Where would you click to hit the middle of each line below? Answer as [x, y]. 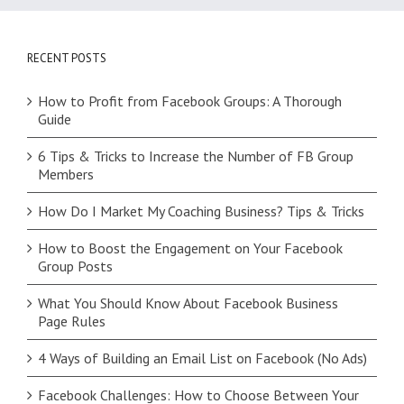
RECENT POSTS [67, 59]
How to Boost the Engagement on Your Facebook [190, 248]
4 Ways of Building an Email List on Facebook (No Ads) [202, 358]
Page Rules [72, 321]
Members [66, 174]
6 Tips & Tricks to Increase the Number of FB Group [196, 156]
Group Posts [75, 266]
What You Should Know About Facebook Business [188, 303]
